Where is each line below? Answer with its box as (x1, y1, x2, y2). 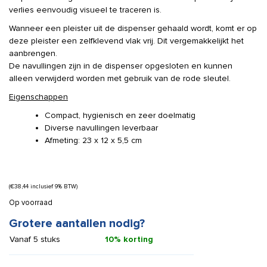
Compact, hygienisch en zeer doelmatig (45, 110, 195, 120)
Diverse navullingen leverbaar (45, 123, 158, 133)
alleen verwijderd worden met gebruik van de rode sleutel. (9, 73, 231, 83)
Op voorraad (9, 198, 52, 207)
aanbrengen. (9, 48, 57, 58)
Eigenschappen (9, 92, 68, 102)
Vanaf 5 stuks (10, 234, 60, 244)
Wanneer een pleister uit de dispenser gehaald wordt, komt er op (9, 23, 257, 33)
